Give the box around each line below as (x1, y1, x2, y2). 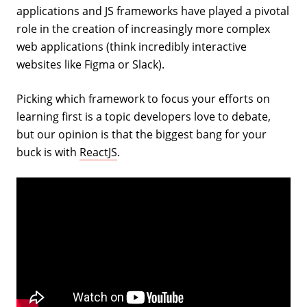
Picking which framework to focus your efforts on (16, 90, 270, 106)
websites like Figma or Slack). (16, 56, 164, 72)
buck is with (16, 144, 79, 160)
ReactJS (79, 144, 117, 160)
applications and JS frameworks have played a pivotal (16, 3, 289, 19)
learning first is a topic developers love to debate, (16, 108, 271, 124)
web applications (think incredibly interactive (16, 38, 247, 54)
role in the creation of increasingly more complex (16, 21, 270, 36)
